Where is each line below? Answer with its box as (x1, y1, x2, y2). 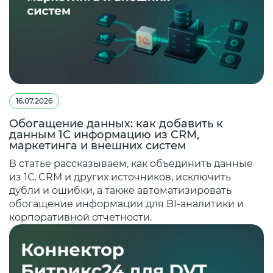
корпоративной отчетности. (9, 211, 152, 223)
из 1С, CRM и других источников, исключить (9, 171, 231, 183)
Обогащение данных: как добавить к (9, 116, 223, 130)
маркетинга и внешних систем (9, 138, 186, 152)
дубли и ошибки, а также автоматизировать (9, 184, 232, 196)
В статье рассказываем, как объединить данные (9, 157, 253, 169)
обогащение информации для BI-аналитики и (9, 197, 244, 210)
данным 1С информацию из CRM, (9, 127, 199, 141)
